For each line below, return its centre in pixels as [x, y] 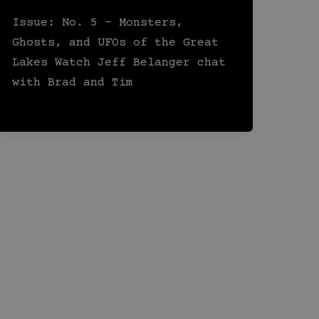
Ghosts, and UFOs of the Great [116, 43]
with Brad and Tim [73, 83]
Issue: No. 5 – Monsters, [98, 23]
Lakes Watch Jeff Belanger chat [119, 63]
